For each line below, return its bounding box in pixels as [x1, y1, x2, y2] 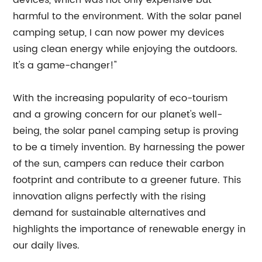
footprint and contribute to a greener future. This [13, 173, 242, 188]
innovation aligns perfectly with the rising [13, 189, 206, 204]
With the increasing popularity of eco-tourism [13, 91, 228, 106]
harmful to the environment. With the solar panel [13, 9, 242, 24]
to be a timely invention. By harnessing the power [13, 140, 246, 155]
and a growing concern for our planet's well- [13, 107, 223, 122]
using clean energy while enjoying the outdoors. [13, 42, 238, 57]
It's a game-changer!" [13, 58, 118, 73]
